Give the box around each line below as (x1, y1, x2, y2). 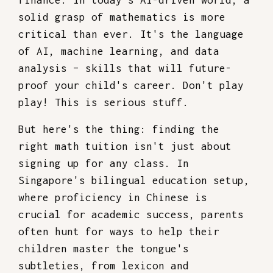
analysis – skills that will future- (18, 62, 232, 74)
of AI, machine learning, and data (18, 45, 219, 57)
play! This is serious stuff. (18, 96, 189, 108)
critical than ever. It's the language (18, 28, 244, 40)
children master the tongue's (18, 243, 189, 255)
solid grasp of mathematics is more (18, 11, 225, 23)
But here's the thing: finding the (18, 123, 219, 135)
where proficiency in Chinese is (18, 191, 207, 204)
